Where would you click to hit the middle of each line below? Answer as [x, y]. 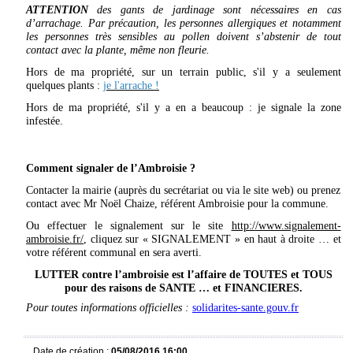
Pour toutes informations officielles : [109, 308]
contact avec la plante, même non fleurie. [118, 50]
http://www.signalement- [286, 226]
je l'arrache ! [131, 86]
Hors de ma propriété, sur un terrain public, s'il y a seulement [184, 72]
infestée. [45, 121]
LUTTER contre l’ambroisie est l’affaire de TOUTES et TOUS [183, 275]
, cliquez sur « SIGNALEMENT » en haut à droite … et [212, 240]
